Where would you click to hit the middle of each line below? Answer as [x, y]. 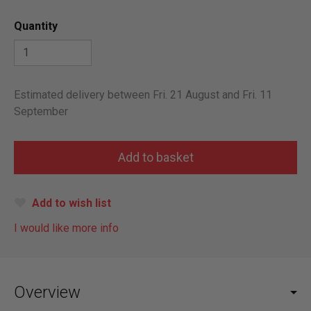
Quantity [36, 26]
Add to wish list [72, 203]
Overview [47, 292]
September [41, 111]
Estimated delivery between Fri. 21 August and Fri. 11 [143, 94]
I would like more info [66, 228]
